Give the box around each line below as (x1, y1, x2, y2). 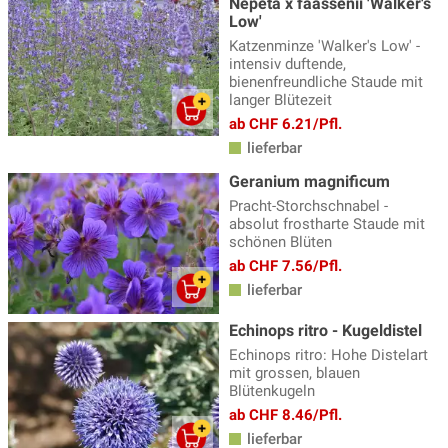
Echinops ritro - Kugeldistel (229, 320, 422, 340)
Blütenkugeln (229, 381, 315, 400)
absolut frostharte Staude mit (229, 215, 425, 234)
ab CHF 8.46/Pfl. (229, 405, 342, 424)
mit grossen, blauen (229, 363, 360, 382)
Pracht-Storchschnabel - (229, 197, 388, 216)
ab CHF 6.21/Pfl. (229, 115, 342, 134)
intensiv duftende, (229, 55, 346, 74)
